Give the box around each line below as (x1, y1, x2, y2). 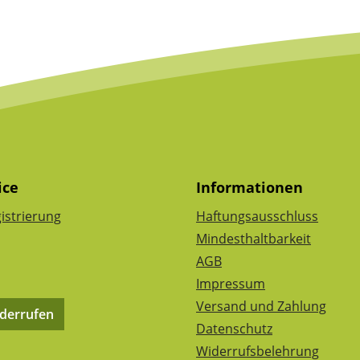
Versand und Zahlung (196, 297, 326, 315)
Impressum (196, 275, 265, 292)
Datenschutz (196, 320, 272, 337)
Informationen (196, 178, 303, 197)
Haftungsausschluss (196, 207, 318, 225)
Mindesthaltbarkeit (196, 230, 311, 247)
